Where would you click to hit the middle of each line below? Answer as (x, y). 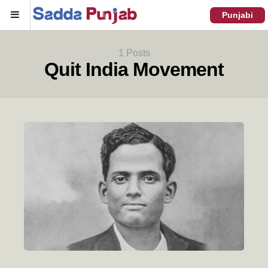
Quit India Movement (134, 69)
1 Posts (134, 53)
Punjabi (237, 15)
